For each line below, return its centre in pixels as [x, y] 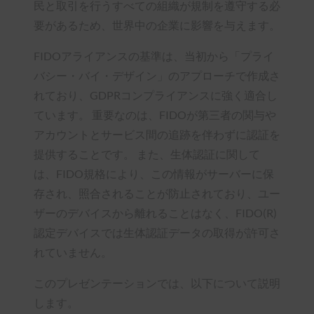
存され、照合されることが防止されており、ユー [157, 193]
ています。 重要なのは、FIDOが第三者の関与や [155, 114]
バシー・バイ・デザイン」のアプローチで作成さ [157, 75]
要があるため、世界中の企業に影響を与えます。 [157, 25]
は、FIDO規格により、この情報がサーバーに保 [154, 173]
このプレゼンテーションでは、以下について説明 [157, 282]
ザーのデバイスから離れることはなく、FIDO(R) [155, 212]
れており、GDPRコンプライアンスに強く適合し [156, 95]
